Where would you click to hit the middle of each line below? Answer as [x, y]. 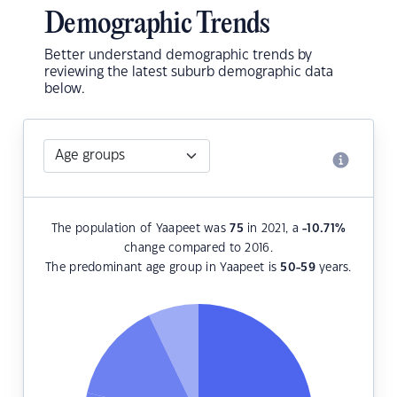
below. [65, 90]
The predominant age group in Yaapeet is [163, 268]
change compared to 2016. [198, 249]
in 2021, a [273, 229]
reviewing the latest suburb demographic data [189, 73]
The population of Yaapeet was [140, 229]
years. [333, 268]
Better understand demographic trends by [178, 56]
